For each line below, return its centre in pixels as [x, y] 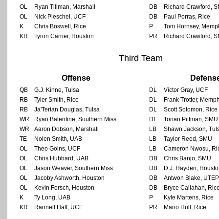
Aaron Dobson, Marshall [66, 129]
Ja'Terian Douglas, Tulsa [67, 110]
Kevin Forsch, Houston [64, 188]
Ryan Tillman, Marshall [65, 7]
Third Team [141, 58]
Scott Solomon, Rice [191, 110]
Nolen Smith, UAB [58, 139]
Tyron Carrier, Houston [64, 36]
